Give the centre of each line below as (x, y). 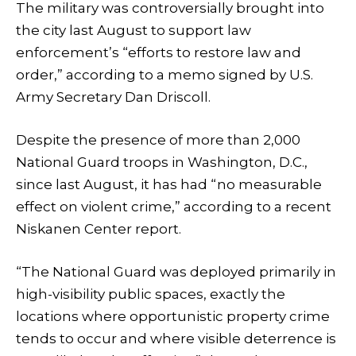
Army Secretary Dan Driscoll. (113, 97)
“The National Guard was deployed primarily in (176, 272)
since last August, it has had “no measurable (169, 184)
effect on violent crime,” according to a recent (174, 206)
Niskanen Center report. (99, 228)
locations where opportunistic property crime (173, 317)
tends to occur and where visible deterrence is (176, 339)
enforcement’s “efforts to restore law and (159, 52)
